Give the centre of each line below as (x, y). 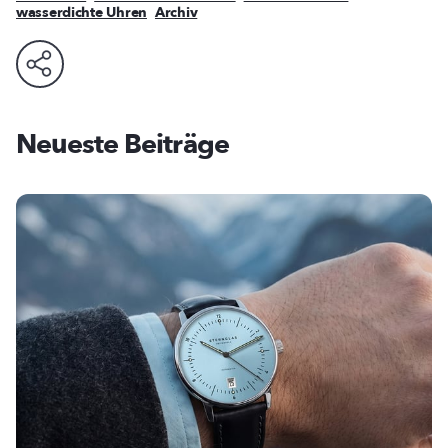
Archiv (176, 13)
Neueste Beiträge (122, 144)
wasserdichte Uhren (81, 13)
